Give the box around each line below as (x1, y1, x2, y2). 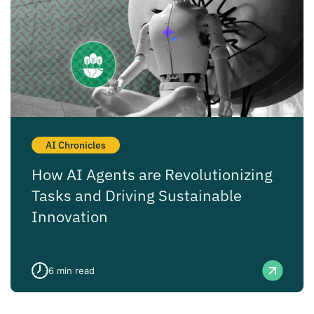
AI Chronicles (46, 138, 106, 151)
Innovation (32, 206, 108, 227)
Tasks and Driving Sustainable (32, 185, 242, 206)
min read (57, 265, 95, 277)
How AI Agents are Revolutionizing (32, 164, 273, 185)
